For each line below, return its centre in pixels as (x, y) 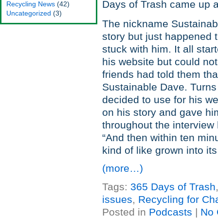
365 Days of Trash (173, 187)
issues (117, 200)
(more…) (123, 168)
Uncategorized (29, 13)
